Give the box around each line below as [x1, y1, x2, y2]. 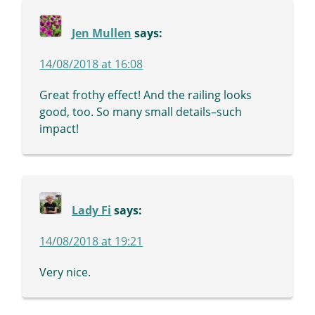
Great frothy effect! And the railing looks [39, 87, 252, 103]
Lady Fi [72, 202, 112, 219]
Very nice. [39, 264, 91, 281]
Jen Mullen [72, 25, 132, 41]
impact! [39, 121, 79, 137]
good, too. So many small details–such [39, 104, 243, 120]
